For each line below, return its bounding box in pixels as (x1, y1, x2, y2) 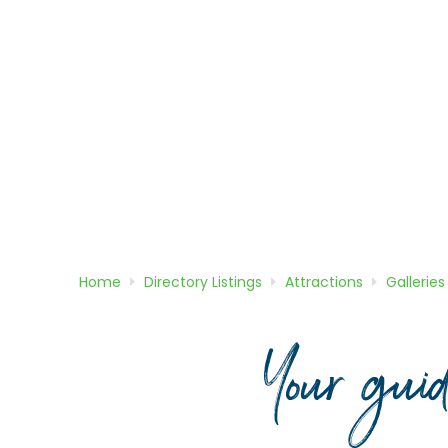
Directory (143, 272, 212, 293)
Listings (211, 272, 262, 293)
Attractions (284, 272, 363, 293)
